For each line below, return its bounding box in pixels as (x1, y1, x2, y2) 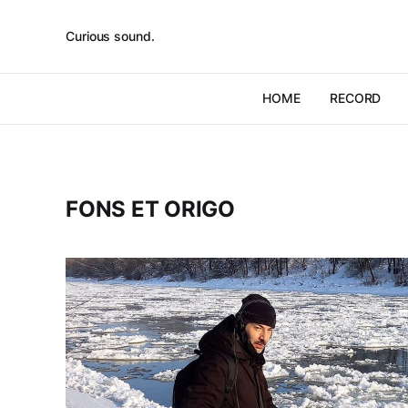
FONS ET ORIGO (66, 196, 235, 222)
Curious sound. (66, 28, 155, 44)
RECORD (329, 90, 382, 106)
